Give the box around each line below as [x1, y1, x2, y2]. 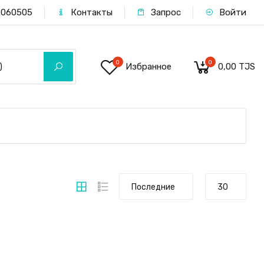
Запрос [148, 7, 181, 18]
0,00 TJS [217, 61, 255, 72]
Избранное [125, 61, 171, 72]
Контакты [68, 7, 113, 18]
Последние [131, 182, 175, 192]
